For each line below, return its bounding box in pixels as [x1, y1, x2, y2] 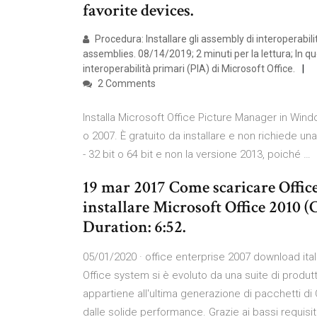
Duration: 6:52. [83, 216, 185, 238]
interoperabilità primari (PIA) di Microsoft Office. [83, 63, 295, 74]
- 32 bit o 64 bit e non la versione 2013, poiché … [83, 148, 311, 161]
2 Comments [96, 78, 156, 89]
